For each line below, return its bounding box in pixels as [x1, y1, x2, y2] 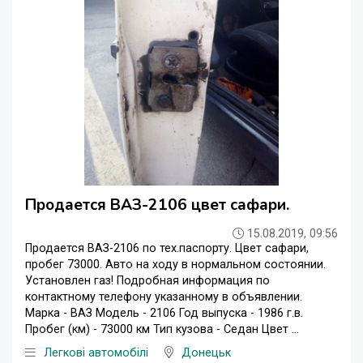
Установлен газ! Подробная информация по [25, 273, 270, 288]
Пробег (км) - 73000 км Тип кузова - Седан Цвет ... [25, 322, 299, 336]
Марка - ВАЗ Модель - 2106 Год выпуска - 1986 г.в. [25, 305, 303, 320]
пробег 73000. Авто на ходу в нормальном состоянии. [25, 257, 326, 271]
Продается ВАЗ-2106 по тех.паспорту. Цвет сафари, [25, 241, 309, 255]
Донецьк [181, 345, 231, 360]
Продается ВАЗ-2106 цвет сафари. [25, 194, 289, 216]
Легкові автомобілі [44, 345, 148, 360]
